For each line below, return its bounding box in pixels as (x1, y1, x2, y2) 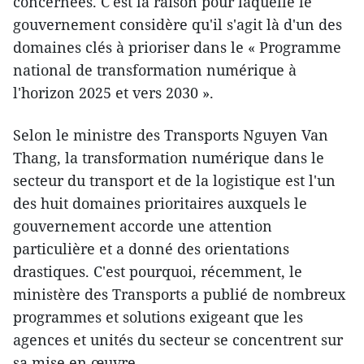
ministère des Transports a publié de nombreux (13, 284, 345, 304)
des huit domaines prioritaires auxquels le (13, 193, 307, 213)
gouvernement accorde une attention (13, 215, 272, 236)
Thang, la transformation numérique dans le (13, 147, 324, 167)
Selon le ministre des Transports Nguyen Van (13, 124, 328, 145)
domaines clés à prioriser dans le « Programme (13, 37, 341, 57)
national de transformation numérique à (13, 59, 297, 80)
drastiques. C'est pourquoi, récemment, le (13, 261, 302, 281)
